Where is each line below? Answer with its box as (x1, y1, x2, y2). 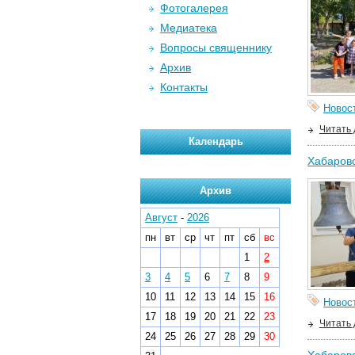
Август (145, 212, 177, 223)
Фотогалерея (160, 2, 228, 14)
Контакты (160, 81, 208, 94)
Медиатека (160, 21, 217, 34)
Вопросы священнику (160, 41, 272, 54)
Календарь (188, 136, 243, 147)
